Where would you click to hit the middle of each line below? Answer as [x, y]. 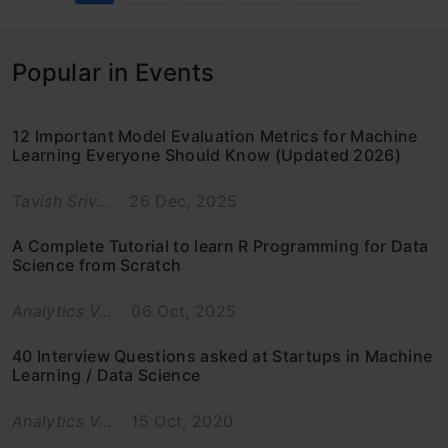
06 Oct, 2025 [184, 310]
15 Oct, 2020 [182, 420]
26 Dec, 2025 [183, 200]
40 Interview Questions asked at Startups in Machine [222, 355]
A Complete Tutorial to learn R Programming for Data [220, 245]
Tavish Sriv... [61, 200]
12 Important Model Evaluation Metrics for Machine [215, 135]
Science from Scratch [97, 264]
